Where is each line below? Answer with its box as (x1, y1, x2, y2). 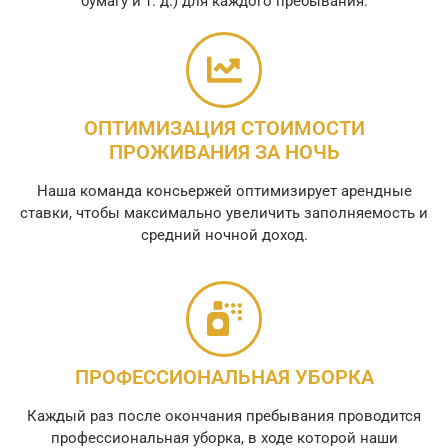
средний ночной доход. (140, 225, 308, 244)
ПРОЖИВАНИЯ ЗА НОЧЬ (108, 139, 340, 164)
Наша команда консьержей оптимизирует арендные (36, 181, 412, 200)
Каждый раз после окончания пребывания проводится (27, 406, 421, 425)
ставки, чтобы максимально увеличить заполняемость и (20, 203, 428, 222)
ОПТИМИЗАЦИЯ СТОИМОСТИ (83, 115, 365, 140)
